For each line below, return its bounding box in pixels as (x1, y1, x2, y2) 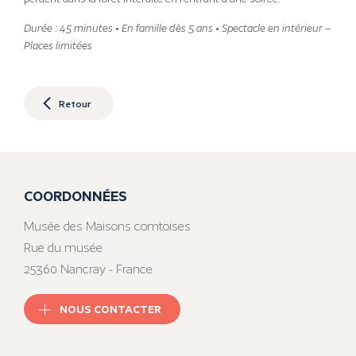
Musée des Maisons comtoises (24, 219, 191, 234)
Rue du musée (24, 240, 103, 256)
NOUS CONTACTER (60, 301, 162, 317)
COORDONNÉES (24, 186, 127, 206)
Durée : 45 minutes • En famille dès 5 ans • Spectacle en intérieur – (24, 22, 331, 35)
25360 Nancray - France (24, 261, 153, 277)
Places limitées (24, 40, 92, 52)
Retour (58, 96, 91, 110)
